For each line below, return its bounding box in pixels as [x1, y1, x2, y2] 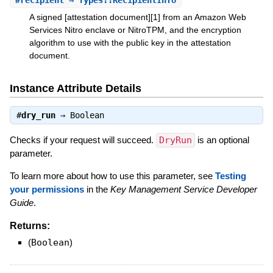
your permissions [9, 184, 84, 195]
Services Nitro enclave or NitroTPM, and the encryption [29, 25, 241, 35]
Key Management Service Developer [110, 184, 257, 195]
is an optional [194, 135, 249, 146]
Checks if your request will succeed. [9, 135, 156, 146]
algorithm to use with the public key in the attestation [29, 38, 231, 48]
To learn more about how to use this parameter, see [9, 171, 215, 182]
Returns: [9, 221, 50, 232]
